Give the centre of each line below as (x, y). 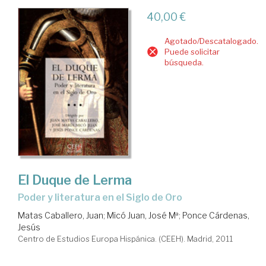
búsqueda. (184, 62)
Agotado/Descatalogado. (211, 41)
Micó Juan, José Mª (143, 215)
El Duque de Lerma (75, 180)
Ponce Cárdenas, (216, 215)
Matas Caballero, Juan (61, 215)
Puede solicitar (192, 51)
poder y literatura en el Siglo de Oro (103, 197)
